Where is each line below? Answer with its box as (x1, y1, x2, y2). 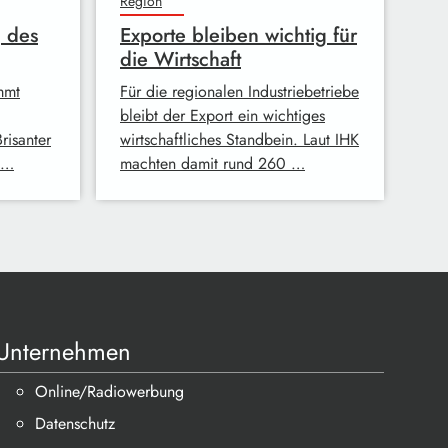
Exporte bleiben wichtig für (120, 21, 357, 51)
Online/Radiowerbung (34, 380, 184, 403)
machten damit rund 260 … (120, 152, 305, 176)
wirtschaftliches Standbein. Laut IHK (120, 128, 359, 152)
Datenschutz (34, 412, 115, 435)
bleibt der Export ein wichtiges (120, 104, 325, 128)
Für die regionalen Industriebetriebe (120, 80, 359, 104)
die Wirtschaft (120, 45, 241, 75)
